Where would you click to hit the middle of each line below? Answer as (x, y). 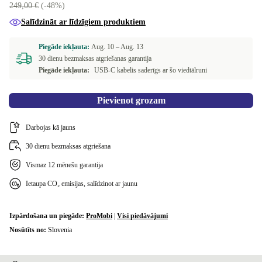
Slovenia (60, 230)
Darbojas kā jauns (51, 127)
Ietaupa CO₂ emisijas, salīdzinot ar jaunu (82, 184)
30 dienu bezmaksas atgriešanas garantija (95, 58)
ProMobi (99, 216)
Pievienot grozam (131, 100)
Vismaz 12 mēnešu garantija (64, 165)
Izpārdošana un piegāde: (48, 216)
